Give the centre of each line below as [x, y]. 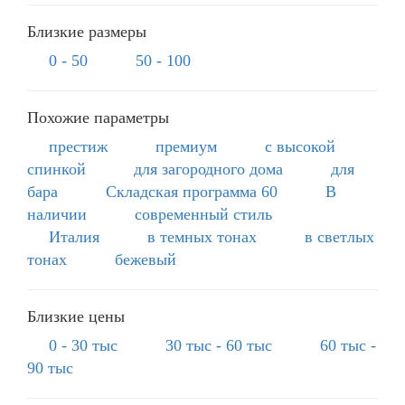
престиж [78, 146]
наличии [57, 214]
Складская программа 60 [192, 191]
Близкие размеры [87, 31]
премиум [186, 146]
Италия [74, 236]
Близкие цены [76, 316]
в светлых [339, 236]
